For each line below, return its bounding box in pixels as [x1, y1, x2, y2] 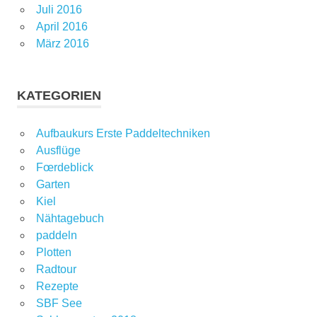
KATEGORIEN [17, 88, 101, 103]
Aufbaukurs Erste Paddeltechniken [35, 127, 210, 140]
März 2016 [35, 38, 89, 50]
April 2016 [35, 21, 88, 33]
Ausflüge [35, 144, 81, 157]
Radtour [35, 263, 76, 276]
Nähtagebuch [35, 212, 104, 225]
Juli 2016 [35, 4, 82, 16]
